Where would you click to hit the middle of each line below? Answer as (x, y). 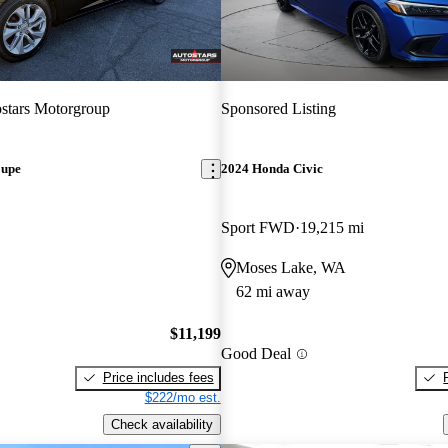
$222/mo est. (182, 397)
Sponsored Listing (278, 108)
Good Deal (255, 354)
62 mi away (272, 292)
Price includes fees (158, 377)
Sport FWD (257, 228)
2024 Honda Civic (271, 169)
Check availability (161, 424)
